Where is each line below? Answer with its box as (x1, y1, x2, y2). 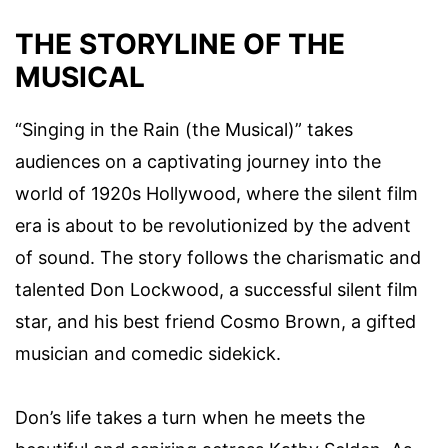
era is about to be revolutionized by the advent (15, 215, 411, 237)
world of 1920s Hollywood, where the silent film (15, 183, 418, 205)
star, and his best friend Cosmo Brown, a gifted (15, 311, 416, 333)
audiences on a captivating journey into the (15, 151, 381, 173)
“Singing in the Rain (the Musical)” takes (15, 119, 353, 141)
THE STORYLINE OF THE (15, 27, 345, 62)
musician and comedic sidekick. (15, 343, 281, 365)
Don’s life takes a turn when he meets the (15, 407, 365, 429)
